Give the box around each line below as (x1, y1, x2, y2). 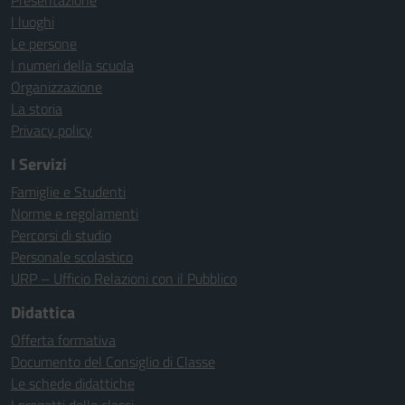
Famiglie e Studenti (11, 181, 126, 202)
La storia (11, 98, 62, 119)
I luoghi (11, 11, 54, 33)
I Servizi (11, 152, 67, 176)
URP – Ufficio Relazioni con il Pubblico (11, 268, 237, 289)
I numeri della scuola (11, 54, 134, 76)
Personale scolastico (11, 246, 133, 268)
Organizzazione (11, 76, 102, 98)
